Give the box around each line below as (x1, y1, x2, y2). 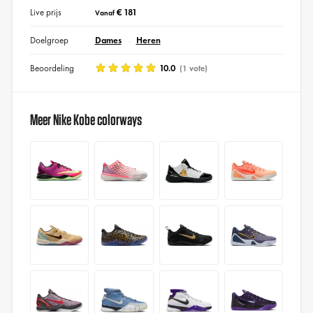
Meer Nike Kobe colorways (29, 111, 142, 127)
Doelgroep (29, 34, 68, 46)
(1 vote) (177, 62, 208, 74)
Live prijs (29, 6, 61, 18)
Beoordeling (29, 61, 74, 74)
